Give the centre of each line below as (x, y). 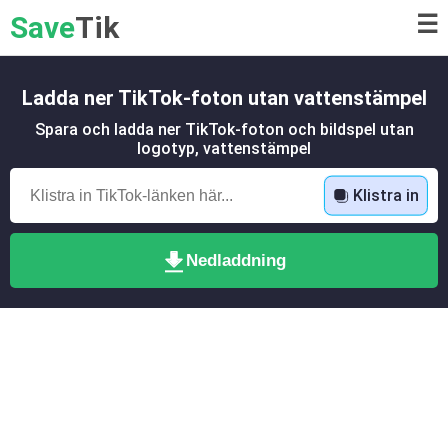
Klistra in (385, 195)
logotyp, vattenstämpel (224, 148)
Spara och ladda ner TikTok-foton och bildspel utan (224, 129)
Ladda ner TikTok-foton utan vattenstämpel (224, 98)
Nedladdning (236, 260)
